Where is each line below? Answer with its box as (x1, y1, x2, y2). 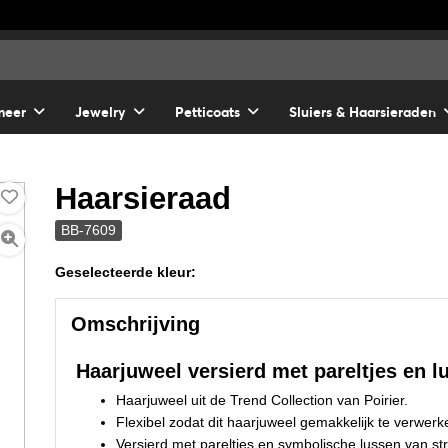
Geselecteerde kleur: (55, 264, 197, 280)
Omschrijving (71, 313, 201, 335)
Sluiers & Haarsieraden (289, 103, 436, 121)
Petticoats (175, 103, 240, 121)
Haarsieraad (55, 181, 232, 216)
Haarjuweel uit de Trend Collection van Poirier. (116, 392, 409, 408)
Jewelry (75, 103, 126, 121)
